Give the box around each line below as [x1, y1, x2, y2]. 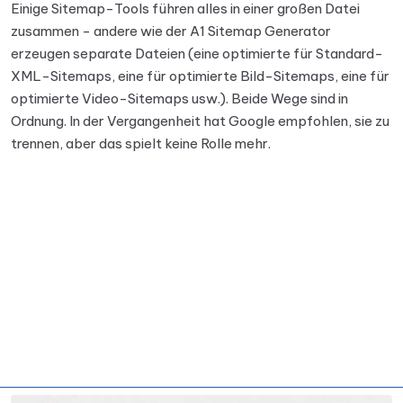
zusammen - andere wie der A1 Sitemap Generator [11, 22, 331, 40]
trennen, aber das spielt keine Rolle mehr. [11, 135, 271, 152]
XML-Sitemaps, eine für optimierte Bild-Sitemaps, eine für [11, 67, 390, 85]
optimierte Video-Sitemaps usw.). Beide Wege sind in [11, 90, 348, 107]
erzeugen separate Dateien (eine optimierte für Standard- [11, 45, 383, 62]
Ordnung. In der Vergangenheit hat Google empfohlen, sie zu [11, 112, 390, 130]
